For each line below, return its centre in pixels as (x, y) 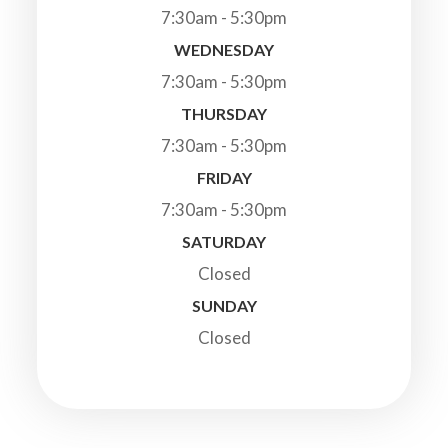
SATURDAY (224, 241)
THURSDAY (224, 113)
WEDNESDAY (224, 49)
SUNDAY (224, 305)
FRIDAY (224, 177)
